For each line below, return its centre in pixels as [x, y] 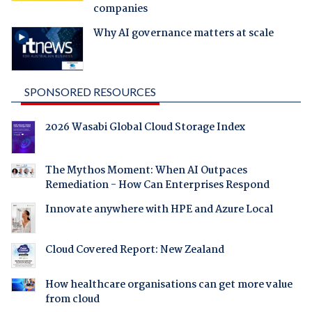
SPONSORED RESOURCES [90, 91]
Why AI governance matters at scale [183, 33]
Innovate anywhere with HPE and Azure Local [159, 209]
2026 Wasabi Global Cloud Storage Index [145, 127]
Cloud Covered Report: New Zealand [134, 250]
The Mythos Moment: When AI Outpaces [146, 170]
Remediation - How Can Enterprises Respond [157, 185]
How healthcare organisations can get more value [169, 284]
